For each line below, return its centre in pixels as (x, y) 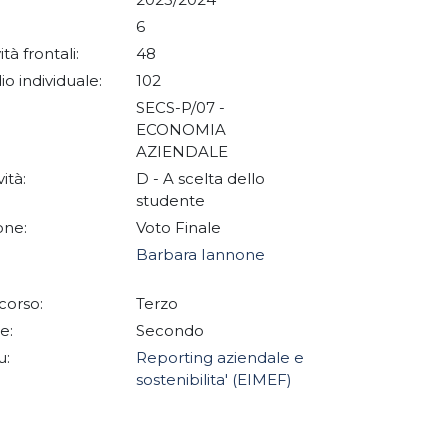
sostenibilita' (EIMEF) (214, 379)
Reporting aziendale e (220, 357)
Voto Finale (180, 227)
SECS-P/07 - (180, 107)
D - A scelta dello (200, 178)
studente (172, 200)
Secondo (172, 330)
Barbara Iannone (200, 254)
